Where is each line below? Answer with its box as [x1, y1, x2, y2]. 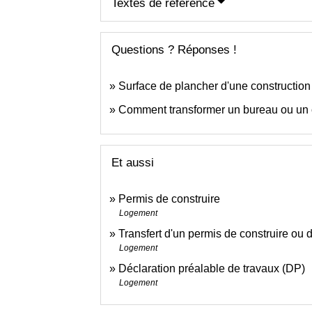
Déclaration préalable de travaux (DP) [118, 263, 306, 275]
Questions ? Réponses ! [111, 42, 237, 56]
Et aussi [111, 156, 155, 170]
